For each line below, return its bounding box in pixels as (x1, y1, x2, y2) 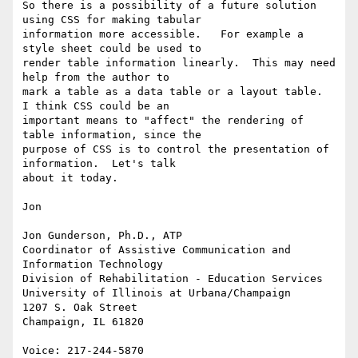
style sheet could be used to (22, 42, 201, 55)
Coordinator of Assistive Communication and (22, 244, 291, 257)
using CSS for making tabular (22, 14, 201, 26)
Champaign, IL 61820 (22, 316, 144, 328)
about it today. (22, 172, 118, 185)
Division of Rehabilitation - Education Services (22, 272, 323, 285)
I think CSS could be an (22, 100, 169, 113)
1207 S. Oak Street (22, 301, 137, 314)
